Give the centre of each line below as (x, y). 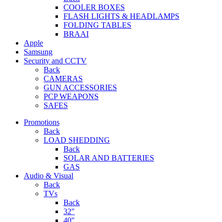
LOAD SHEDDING (77, 140)
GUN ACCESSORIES (80, 88)
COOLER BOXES (94, 7)
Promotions (42, 122)
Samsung (38, 52)
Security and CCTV (55, 61)
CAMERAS (63, 79)
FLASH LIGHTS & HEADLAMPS (121, 16)
